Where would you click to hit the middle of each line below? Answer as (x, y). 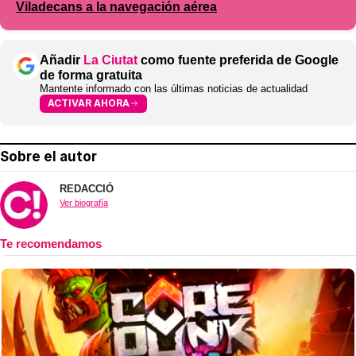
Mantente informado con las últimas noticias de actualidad (174, 88)
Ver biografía (84, 202)
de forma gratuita (91, 75)
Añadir (62, 60)
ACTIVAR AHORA (89, 103)
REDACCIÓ (87, 188)
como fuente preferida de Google (238, 60)
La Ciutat (110, 60)
